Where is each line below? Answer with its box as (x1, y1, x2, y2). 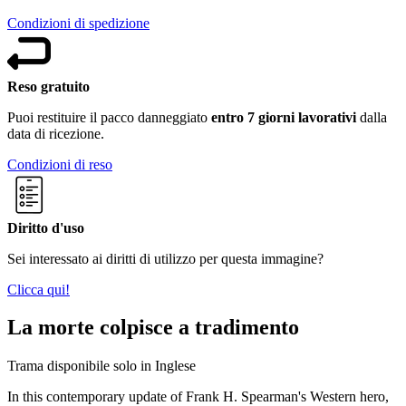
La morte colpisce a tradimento (7, 315, 299, 340)
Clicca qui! (7, 281, 70, 297)
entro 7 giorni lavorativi (211, 109, 356, 125)
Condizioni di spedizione (7, 14, 150, 31)
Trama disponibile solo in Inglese (7, 358, 196, 374)
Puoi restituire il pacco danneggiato (7, 109, 211, 125)
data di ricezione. (7, 125, 104, 141)
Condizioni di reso (7, 156, 112, 172)
